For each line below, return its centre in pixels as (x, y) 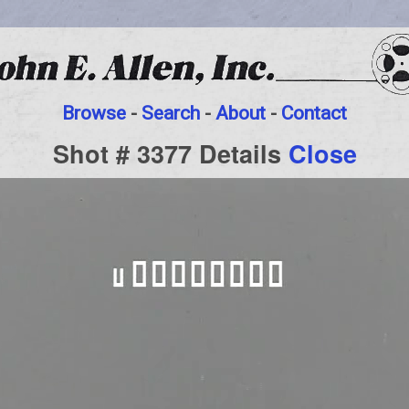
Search (171, 113)
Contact (314, 113)
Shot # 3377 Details (170, 153)
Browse (94, 113)
